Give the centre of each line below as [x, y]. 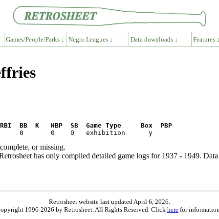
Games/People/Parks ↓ [35, 39]
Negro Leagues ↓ [90, 39]
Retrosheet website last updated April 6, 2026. [109, 201]
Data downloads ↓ [154, 39]
